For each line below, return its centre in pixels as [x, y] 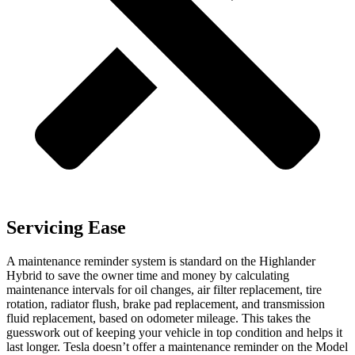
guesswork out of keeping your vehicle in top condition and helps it [174, 333]
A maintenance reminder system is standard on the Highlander [161, 261]
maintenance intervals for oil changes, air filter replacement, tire [164, 290]
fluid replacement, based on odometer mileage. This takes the [158, 319]
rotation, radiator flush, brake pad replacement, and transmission [166, 304]
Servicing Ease [66, 228]
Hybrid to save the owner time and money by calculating [148, 276]
